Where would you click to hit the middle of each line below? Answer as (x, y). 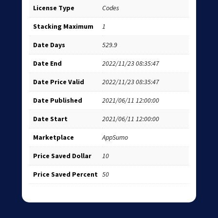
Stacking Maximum (63, 27)
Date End (47, 64)
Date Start (50, 119)
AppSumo (115, 137)
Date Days (49, 45)
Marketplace (53, 137)
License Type (54, 8)
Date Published (57, 100)
